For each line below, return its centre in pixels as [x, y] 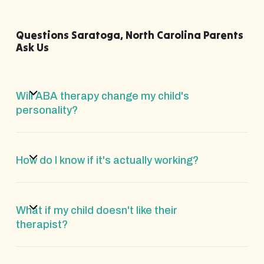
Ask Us [32, 47]
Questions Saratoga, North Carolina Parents [129, 35]
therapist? [42, 224]
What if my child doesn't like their [96, 210]
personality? [47, 110]
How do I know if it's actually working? [107, 160]
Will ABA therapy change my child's [102, 96]
